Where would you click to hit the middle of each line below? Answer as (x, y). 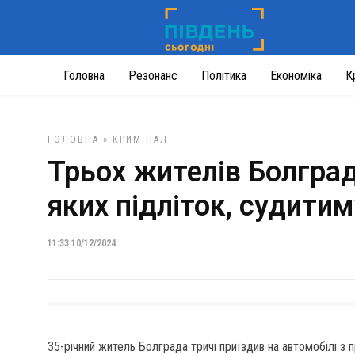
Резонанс (153, 76)
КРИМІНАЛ (140, 139)
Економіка (296, 76)
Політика (224, 76)
